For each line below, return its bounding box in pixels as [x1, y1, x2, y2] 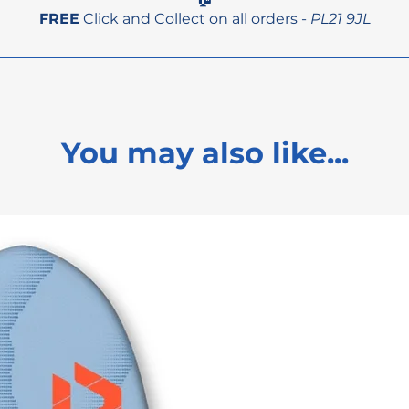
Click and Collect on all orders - [79, 10, 310, 28]
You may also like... [60, 135, 349, 172]
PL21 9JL [309, 10, 371, 28]
